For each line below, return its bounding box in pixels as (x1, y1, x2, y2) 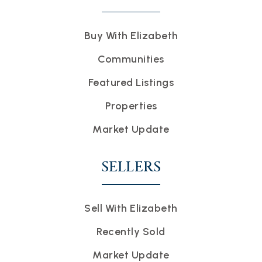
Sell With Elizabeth (84, 201, 178, 215)
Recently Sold (96, 225, 166, 238)
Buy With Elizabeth (84, 29, 178, 42)
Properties (105, 99, 157, 112)
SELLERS (101, 157, 161, 177)
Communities (98, 52, 164, 65)
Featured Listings (88, 75, 174, 89)
